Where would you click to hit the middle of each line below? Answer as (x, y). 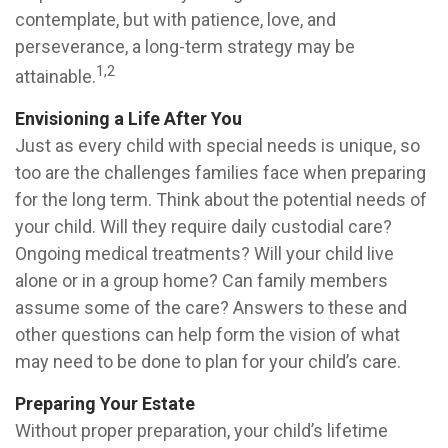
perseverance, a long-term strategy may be (185, 46)
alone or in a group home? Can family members (201, 280)
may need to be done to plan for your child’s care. (208, 361)
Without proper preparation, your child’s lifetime (201, 430)
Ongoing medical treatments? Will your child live (204, 253)
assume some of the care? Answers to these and (211, 307)
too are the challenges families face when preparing (220, 172)
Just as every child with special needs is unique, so (217, 145)
